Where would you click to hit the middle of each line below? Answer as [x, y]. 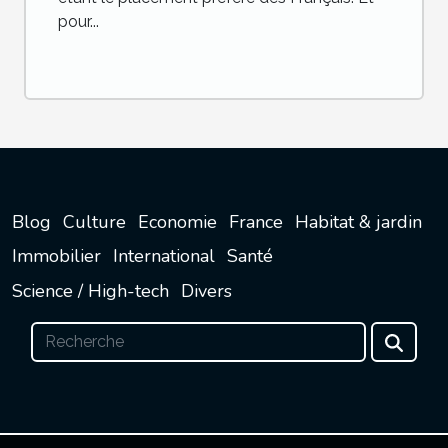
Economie [177, 221]
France [256, 221]
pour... [78, 21]
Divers [206, 290]
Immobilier [56, 256]
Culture [94, 221]
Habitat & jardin [358, 221]
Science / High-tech [90, 290]
